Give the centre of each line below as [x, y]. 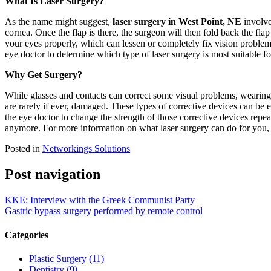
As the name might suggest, [59, 22]
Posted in [24, 149]
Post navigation [53, 175]
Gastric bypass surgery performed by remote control [104, 211]
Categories [27, 235]
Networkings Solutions [86, 149]
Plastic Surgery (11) [67, 258]
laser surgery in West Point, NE [177, 22]
